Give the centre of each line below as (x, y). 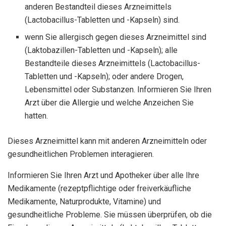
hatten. (37, 116)
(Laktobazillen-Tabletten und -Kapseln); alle (101, 50)
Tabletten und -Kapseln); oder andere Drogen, (104, 76)
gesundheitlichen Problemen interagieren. (81, 154)
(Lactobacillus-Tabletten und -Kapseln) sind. (102, 20)
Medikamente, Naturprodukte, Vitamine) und (84, 201)
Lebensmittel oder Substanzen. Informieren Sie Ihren (118, 89)
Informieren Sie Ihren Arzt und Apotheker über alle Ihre (103, 175)
